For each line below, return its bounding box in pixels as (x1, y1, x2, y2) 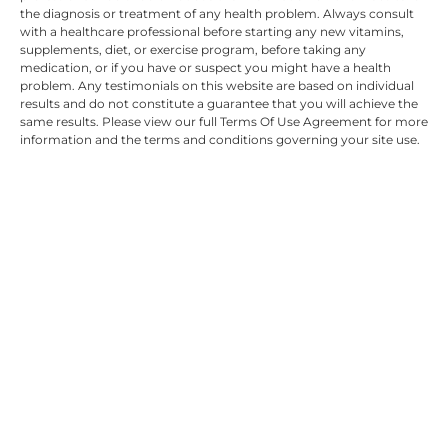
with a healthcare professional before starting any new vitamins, (20, 23, 404, 39)
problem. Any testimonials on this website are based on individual (20, 77, 414, 93)
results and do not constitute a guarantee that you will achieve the (20, 95, 418, 111)
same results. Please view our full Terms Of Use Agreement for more (20, 113, 428, 129)
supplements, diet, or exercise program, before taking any (20, 41, 366, 57)
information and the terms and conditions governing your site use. (20, 131, 420, 147)
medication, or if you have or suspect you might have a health (20, 59, 391, 75)
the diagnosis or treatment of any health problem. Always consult (20, 5, 414, 21)
